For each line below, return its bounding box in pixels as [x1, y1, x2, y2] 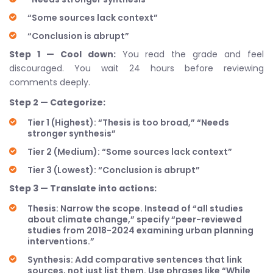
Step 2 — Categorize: [9, 96, 105, 108]
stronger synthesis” [27, 127, 116, 140]
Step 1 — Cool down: [9, 48, 116, 60]
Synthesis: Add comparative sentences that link [27, 253, 242, 266]
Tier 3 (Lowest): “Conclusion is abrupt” [27, 164, 200, 176]
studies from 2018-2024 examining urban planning [27, 224, 253, 236]
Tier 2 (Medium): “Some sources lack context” [27, 146, 232, 158]
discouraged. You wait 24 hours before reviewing [9, 62, 264, 74]
